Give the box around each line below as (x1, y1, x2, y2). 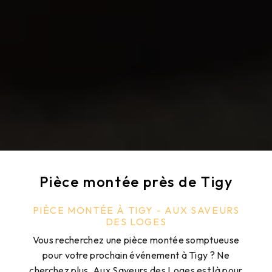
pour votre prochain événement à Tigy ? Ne (42, 249, 230, 262)
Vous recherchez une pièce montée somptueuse (32, 234, 240, 246)
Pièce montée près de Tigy (39, 172, 233, 191)
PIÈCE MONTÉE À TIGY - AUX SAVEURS (32, 204, 240, 217)
